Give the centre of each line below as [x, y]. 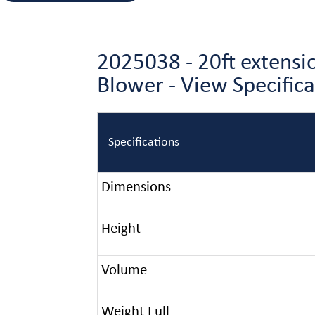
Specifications [143, 142]
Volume [124, 270]
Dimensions [136, 187]
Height [121, 229]
